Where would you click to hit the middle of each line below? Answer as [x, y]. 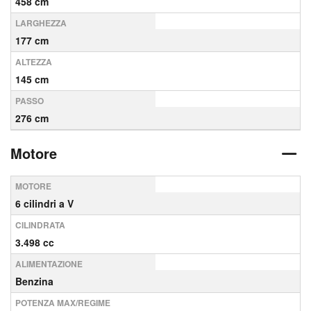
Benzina [34, 281]
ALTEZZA [34, 62]
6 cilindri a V [44, 203]
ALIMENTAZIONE [49, 264]
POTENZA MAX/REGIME [63, 303]
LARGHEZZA [41, 23]
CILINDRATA [40, 225]
